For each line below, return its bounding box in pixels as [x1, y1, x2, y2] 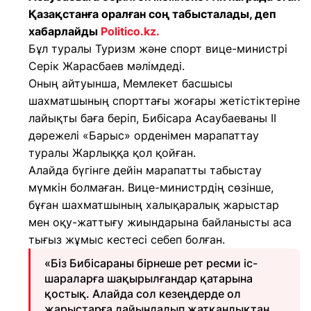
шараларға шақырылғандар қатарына [44, 271, 253, 285]
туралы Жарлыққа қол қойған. [28, 146, 196, 160]
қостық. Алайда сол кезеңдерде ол [44, 287, 241, 301]
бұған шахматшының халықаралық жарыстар [28, 198, 279, 212]
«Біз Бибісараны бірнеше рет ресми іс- [44, 256, 258, 270]
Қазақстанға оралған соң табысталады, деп [28, 7, 276, 21]
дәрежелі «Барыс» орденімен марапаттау [28, 128, 259, 142]
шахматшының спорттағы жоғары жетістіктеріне [28, 94, 300, 108]
